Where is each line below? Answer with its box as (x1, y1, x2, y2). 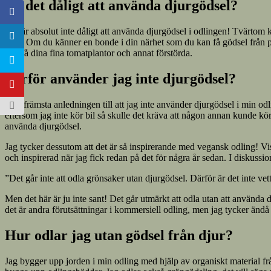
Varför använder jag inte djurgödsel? (5, 71, 236, 87)
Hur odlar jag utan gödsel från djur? (5, 227, 233, 243)
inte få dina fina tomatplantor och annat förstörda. (5, 48, 192, 59)
